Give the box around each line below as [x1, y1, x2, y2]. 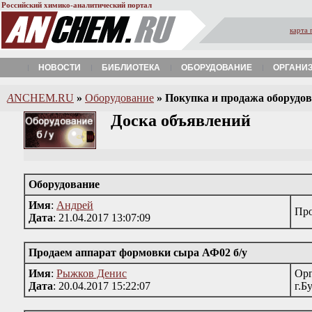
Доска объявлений [98, 111, 251, 130]
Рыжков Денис [56, 267, 127, 279]
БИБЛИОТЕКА [102, 63, 160, 72]
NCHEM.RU [14, 92, 74, 104]
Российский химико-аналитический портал [1, 1, 152, 9]
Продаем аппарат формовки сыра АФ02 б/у [29, 247, 247, 258]
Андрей [56, 199, 93, 211]
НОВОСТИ [38, 63, 81, 72]
